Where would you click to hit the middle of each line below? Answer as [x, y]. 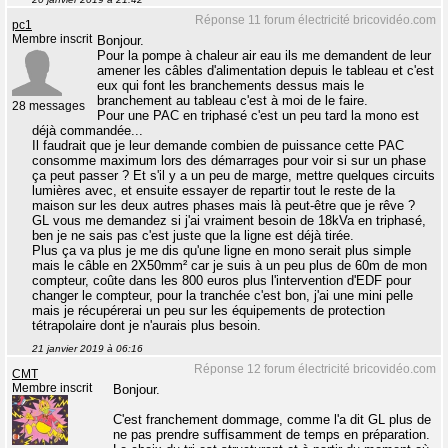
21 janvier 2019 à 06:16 [87, 348]
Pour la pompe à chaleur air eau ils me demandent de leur [264, 55]
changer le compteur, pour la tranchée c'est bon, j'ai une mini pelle [222, 295]
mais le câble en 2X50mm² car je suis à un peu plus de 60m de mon [229, 265]
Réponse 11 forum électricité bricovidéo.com [315, 19]
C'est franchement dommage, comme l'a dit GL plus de [272, 419]
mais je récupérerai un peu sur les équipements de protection [208, 310]
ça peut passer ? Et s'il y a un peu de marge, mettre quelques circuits [233, 175]
